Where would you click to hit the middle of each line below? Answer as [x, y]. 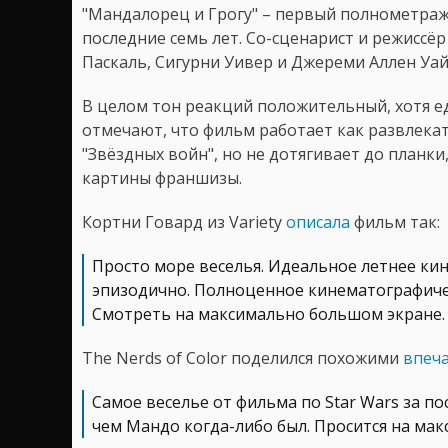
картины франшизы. [162, 177]
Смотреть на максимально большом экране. [268, 313]
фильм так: [395, 221]
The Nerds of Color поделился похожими [242, 357]
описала [318, 221]
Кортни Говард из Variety [184, 221]
